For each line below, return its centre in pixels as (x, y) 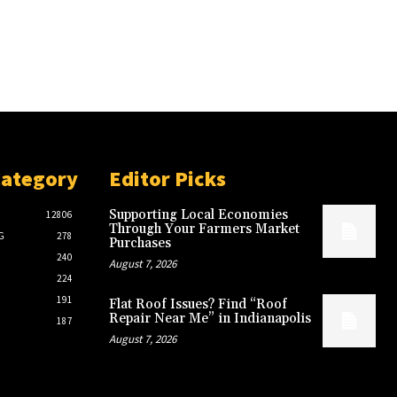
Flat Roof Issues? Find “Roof (198, 305)
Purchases (140, 244)
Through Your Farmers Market (204, 230)
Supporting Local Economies (198, 215)
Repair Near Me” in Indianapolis (210, 319)
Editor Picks (167, 179)
